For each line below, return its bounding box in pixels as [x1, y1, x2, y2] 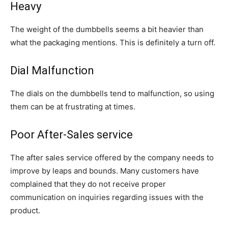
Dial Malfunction [10, 64, 94, 77]
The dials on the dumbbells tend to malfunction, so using [10, 89, 214, 98]
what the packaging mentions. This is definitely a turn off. [10, 38, 215, 47]
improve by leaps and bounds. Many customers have [10, 166, 199, 176]
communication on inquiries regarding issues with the [10, 192, 204, 202]
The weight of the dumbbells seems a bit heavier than [10, 24, 204, 34]
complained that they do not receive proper [10, 179, 166, 189]
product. [10, 206, 40, 215]
